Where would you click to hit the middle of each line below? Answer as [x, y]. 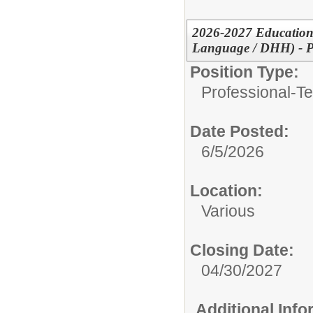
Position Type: [245, 72]
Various [228, 211]
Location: [226, 190]
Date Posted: [240, 131]
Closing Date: [242, 250]
